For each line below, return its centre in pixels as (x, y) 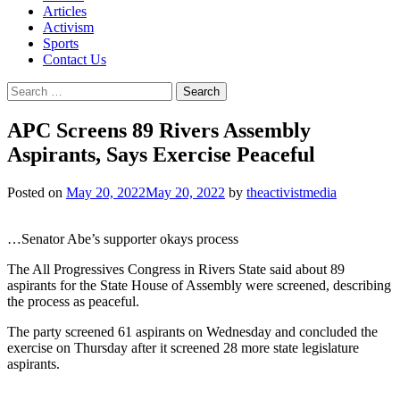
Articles (65, 11)
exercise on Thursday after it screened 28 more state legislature (183, 347)
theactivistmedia (292, 192)
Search (25, 89)
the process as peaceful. (73, 301)
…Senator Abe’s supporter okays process (123, 238)
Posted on (37, 192)
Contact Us (75, 59)
